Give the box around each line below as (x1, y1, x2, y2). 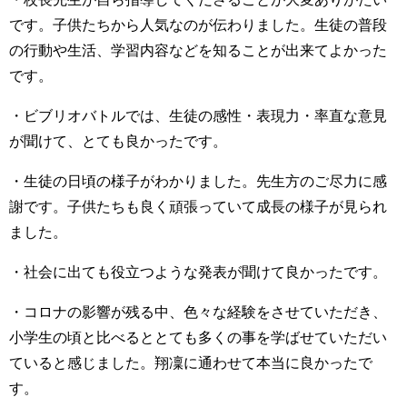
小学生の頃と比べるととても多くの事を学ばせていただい (9, 329, 387, 344)
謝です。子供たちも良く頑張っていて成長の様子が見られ (9, 198, 387, 213)
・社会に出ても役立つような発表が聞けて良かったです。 (9, 263, 387, 279)
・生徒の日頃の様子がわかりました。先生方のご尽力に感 (9, 173, 387, 188)
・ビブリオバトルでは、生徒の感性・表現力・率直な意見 (9, 107, 387, 123)
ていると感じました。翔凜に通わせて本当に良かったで (9, 354, 372, 370)
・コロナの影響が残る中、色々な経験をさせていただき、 (9, 303, 387, 319)
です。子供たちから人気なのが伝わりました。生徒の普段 (9, 16, 387, 32)
